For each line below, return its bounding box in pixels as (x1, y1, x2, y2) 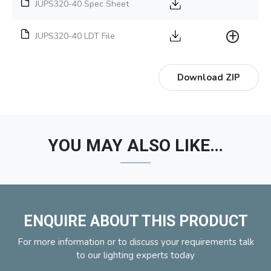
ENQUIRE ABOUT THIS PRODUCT (23, 212, 248, 230)
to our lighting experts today (76, 249, 195, 261)
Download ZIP (177, 71, 240, 83)
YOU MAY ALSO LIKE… (48, 135, 223, 155)
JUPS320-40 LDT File (35, 30, 115, 42)
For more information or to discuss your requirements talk (17, 235, 254, 248)
